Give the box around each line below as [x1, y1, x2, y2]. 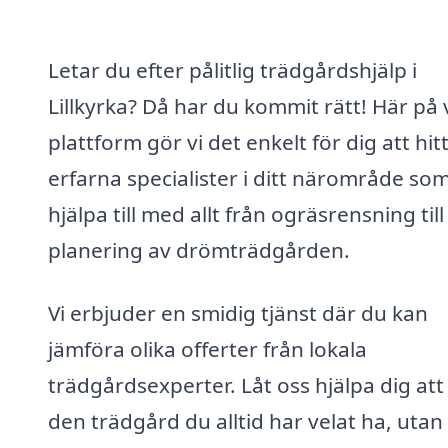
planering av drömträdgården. [48, 235, 350, 264]
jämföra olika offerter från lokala [48, 335, 367, 364]
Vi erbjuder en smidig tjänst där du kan [48, 299, 428, 328]
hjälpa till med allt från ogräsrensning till [48, 199, 444, 228]
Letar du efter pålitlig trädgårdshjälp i [48, 55, 417, 84]
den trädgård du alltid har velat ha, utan [48, 407, 443, 436]
